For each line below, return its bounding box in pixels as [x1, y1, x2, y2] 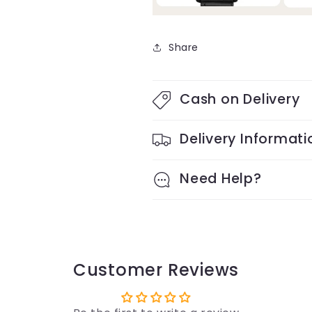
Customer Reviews [72, 258, 240, 282]
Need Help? [180, 169, 262, 189]
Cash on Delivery [180, 90, 300, 109]
